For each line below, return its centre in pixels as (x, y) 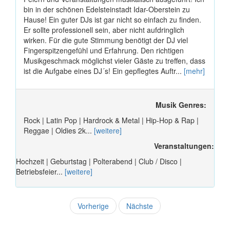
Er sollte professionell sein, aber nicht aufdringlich (104, 30)
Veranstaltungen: (184, 146)
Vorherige (93, 206)
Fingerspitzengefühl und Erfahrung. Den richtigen (104, 51)
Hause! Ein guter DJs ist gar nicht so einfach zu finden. (112, 20)
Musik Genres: (181, 105)
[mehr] (194, 71)
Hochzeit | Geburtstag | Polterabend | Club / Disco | (99, 161)
